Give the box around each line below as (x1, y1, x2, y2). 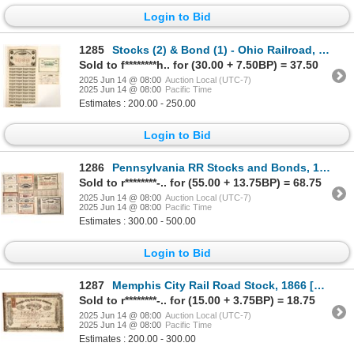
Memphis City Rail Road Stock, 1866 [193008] (112, 279, 314, 292)
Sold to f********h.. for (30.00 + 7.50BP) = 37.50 (79, 58, 318, 71)
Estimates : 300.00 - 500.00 (79, 215, 196, 227)
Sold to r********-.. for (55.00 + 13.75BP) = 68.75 (79, 175, 322, 189)
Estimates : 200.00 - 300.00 (79, 333, 196, 345)
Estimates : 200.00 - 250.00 (79, 97, 196, 109)
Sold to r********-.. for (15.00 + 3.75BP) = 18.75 (79, 294, 315, 307)
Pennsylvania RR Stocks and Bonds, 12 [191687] (112, 160, 319, 174)
